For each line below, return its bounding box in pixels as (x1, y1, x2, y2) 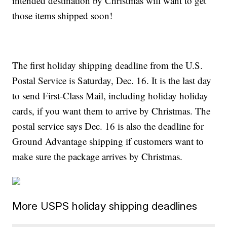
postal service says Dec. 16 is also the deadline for (12, 120, 204, 133)
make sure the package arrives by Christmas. (12, 150, 183, 163)
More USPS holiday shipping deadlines (12, 200, 198, 213)
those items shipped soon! (12, 9, 113, 22)
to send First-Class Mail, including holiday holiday (12, 89, 209, 102)
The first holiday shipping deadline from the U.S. (12, 59, 203, 72)
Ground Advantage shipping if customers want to (12, 135, 204, 148)
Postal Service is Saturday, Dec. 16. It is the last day (12, 74, 212, 87)
